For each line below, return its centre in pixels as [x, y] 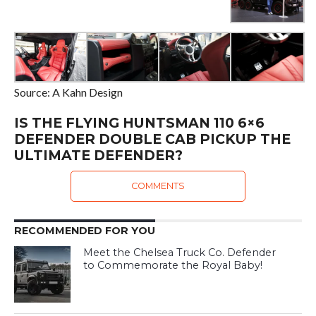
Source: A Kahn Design [68, 92]
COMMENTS [158, 186]
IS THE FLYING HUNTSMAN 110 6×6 [139, 123]
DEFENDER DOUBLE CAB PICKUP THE [152, 139]
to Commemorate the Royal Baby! [173, 266]
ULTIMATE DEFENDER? [98, 156]
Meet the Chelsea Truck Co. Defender [180, 253]
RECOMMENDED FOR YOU [84, 231]
